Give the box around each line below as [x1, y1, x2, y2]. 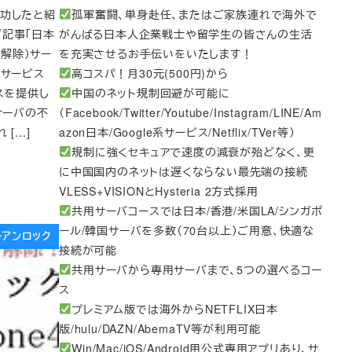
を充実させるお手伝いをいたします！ [59, 45, 253, 61]
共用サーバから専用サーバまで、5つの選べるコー [71, 261, 322, 277]
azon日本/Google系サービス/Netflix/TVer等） [59, 123, 295, 140]
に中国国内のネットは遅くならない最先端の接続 [59, 163, 308, 179]
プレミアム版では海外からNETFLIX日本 [71, 300, 278, 317]
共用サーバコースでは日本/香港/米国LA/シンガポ [71, 202, 324, 218]
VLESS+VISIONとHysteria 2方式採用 [59, 182, 258, 199]
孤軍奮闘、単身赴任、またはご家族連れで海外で [71, 5, 317, 22]
